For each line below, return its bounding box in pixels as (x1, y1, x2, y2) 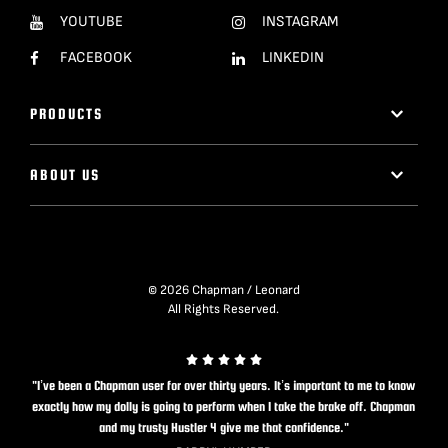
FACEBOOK (60, 48, 133, 68)
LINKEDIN (261, 48, 324, 68)
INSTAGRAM (261, 12, 339, 32)
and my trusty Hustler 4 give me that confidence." (98, 419, 349, 435)
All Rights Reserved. (168, 301, 280, 318)
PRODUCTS (30, 105, 104, 123)
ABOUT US (30, 166, 101, 184)
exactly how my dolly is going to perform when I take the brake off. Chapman (32, 398, 416, 414)
